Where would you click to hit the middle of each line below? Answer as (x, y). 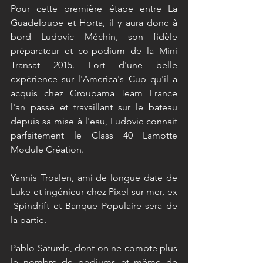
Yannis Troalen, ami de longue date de (94, 178)
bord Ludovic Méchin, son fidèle (94, 37)
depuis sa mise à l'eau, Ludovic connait (94, 121)
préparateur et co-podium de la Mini (94, 51)
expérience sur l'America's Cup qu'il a (94, 79)
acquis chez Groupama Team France (94, 93)
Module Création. (47, 149)
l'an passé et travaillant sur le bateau (94, 107)
